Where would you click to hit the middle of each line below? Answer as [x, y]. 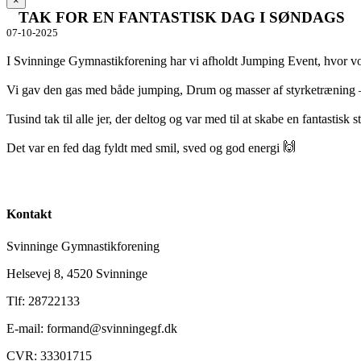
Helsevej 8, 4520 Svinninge [77, 273]
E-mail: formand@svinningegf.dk [92, 328]
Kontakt [29, 214]
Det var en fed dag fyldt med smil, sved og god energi [145, 148]
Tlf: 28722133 [43, 301]
